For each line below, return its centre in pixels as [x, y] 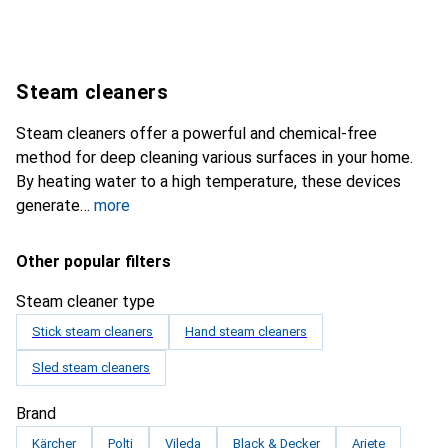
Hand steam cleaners [246, 331]
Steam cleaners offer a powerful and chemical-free [196, 133]
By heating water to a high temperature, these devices [208, 181]
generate [48, 205]
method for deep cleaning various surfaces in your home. [214, 157]
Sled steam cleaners [91, 367]
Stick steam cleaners [92, 331]
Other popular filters [93, 261]
